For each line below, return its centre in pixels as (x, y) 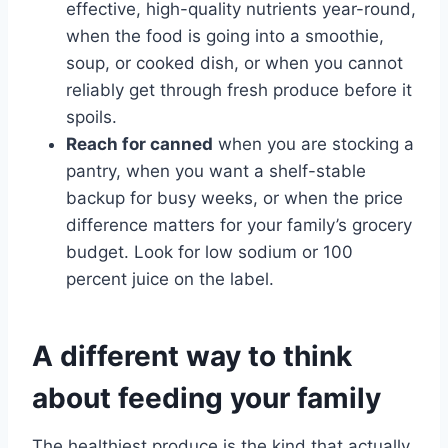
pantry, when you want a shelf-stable (216, 171)
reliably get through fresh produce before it (239, 90)
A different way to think (192, 356)
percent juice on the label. (170, 279)
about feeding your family (206, 398)
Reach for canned (139, 144)
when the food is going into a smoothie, (225, 36)
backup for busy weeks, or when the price (234, 198)
